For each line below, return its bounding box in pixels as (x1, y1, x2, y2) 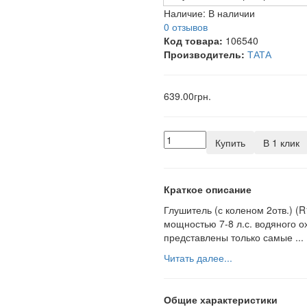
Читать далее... (164, 251, 232, 265)
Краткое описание (164, 182, 251, 196)
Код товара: (164, 34, 223, 47)
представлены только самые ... (164, 230, 304, 244)
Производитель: (164, 47, 245, 61)
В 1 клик (263, 136, 299, 149)
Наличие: (164, 6, 206, 20)
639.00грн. (164, 89, 211, 103)
